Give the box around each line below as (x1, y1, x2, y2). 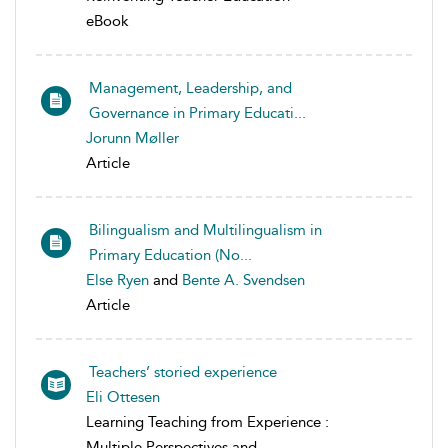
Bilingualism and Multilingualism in (89, 221, 322, 239)
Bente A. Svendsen (182, 271, 305, 289)
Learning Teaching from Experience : (86, 413, 329, 431)
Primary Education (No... (89, 246, 252, 264)
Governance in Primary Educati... (89, 104, 306, 122)
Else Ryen (86, 271, 149, 289)
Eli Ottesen (86, 388, 160, 406)
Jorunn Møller (86, 129, 179, 147)
